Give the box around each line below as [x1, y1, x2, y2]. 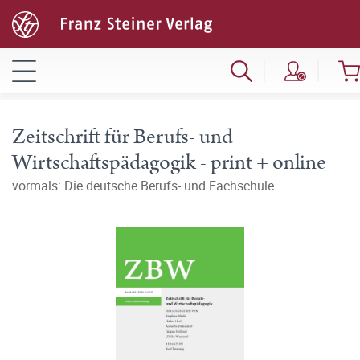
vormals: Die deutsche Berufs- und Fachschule [12, 177, 274, 194]
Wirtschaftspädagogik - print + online [12, 148, 326, 178]
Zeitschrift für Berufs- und [12, 122, 233, 152]
